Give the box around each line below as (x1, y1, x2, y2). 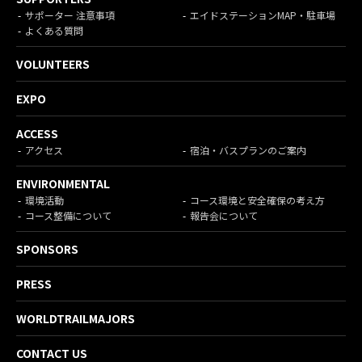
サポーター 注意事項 (25, 8, 116, 23)
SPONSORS (16, 241, 78, 258)
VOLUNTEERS (16, 56, 90, 73)
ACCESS (16, 125, 58, 142)
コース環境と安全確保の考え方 (190, 193, 326, 208)
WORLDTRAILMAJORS (16, 310, 135, 327)
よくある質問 (25, 23, 84, 38)
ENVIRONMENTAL (16, 175, 110, 192)
